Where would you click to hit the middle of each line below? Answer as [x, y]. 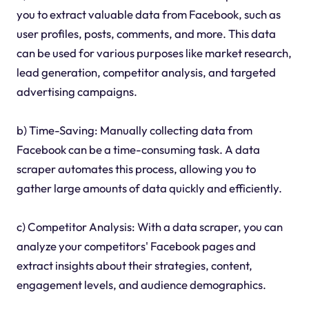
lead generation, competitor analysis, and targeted [146, 72]
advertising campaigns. [77, 91]
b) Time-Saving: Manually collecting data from [134, 130]
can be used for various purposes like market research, [154, 53]
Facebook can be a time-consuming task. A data [138, 149]
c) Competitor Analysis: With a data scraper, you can [149, 227]
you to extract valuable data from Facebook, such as [148, 14]
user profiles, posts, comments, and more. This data [146, 33]
